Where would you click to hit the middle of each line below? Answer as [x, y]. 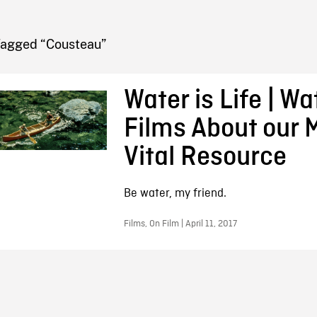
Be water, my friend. [175, 194]
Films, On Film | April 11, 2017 [180, 224]
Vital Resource [205, 157]
